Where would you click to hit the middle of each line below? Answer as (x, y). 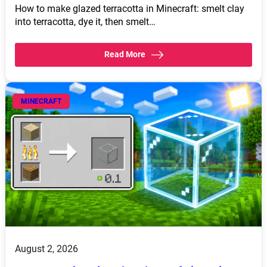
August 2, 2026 (46, 249)
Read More (125, 54)
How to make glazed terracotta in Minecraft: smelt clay (130, 8)
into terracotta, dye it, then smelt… (85, 21)
